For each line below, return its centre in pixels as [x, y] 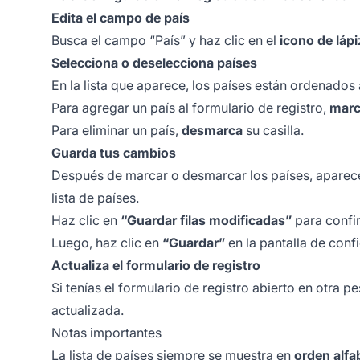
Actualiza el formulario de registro [156, 266]
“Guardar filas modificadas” [206, 221]
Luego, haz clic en [107, 243]
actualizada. [88, 311]
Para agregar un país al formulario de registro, [190, 108]
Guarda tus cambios [114, 153]
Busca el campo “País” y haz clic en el [166, 41]
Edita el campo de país [121, 18]
